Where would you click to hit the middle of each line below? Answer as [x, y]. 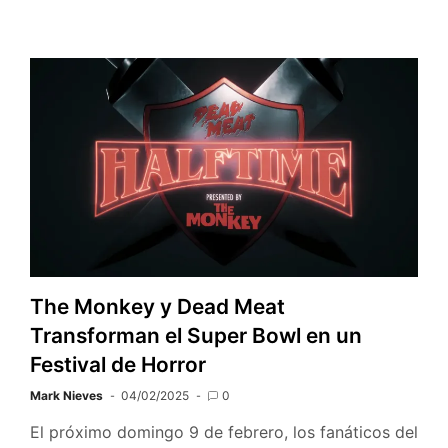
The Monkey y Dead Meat [157, 307]
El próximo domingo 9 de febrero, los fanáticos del [224, 432]
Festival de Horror [118, 365]
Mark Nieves [66, 396]
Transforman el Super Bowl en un [196, 336]
